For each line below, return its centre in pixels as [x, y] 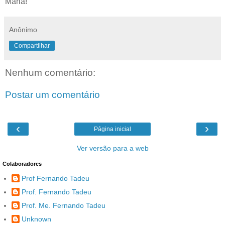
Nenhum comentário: [50, 72]
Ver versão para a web [113, 148]
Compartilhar [32, 45]
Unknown [36, 219]
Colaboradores [22, 163]
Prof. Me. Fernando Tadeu [64, 205]
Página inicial [113, 129]
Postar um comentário [52, 94]
